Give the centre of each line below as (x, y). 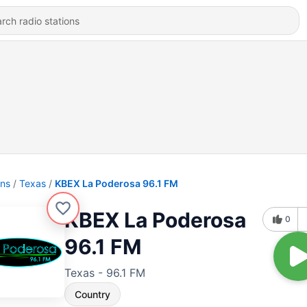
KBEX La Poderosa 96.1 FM (116, 183)
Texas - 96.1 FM (105, 273)
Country (93, 294)
